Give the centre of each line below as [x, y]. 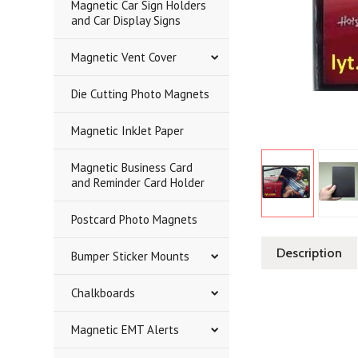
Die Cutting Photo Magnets [141, 94]
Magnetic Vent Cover [124, 57]
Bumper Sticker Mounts [131, 256]
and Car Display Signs [126, 20]
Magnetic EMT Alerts [125, 330]
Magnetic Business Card [132, 167]
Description [310, 253]
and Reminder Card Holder [138, 183]
